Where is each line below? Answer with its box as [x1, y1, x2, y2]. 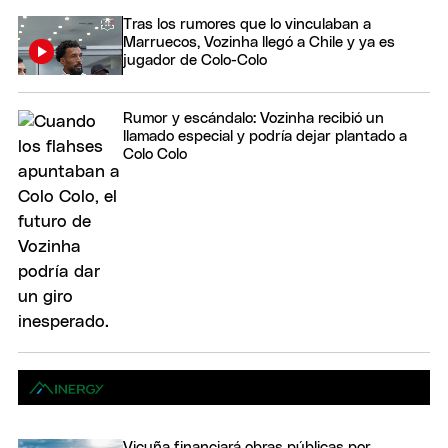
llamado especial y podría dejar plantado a [123, 129, 407, 145]
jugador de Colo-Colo [123, 52, 267, 68]
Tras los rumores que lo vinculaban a [123, 16, 371, 32]
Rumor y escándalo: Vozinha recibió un [123, 111, 384, 127]
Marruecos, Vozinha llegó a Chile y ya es [123, 34, 395, 50]
